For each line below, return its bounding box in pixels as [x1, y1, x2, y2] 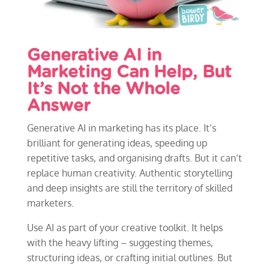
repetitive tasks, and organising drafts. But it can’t [26, 151, 242, 164]
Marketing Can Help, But [26, 64, 232, 81]
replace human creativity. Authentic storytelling [26, 166, 232, 179]
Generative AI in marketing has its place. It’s [26, 121, 216, 134]
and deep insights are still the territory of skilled [26, 181, 232, 194]
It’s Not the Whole [26, 80, 180, 98]
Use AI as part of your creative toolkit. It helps [26, 221, 223, 234]
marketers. [26, 196, 74, 209]
